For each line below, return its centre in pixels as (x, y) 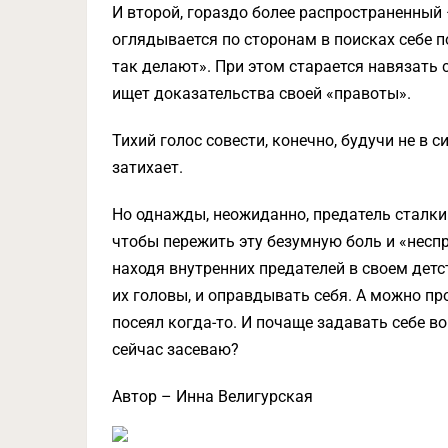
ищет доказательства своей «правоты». (261, 93)
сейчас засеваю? (175, 349)
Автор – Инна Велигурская (212, 396)
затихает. (147, 167)
